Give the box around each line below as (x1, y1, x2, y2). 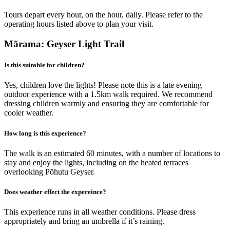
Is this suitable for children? (4, 61, 85, 69)
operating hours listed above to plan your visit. (4, 20, 154, 29)
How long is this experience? (4, 129, 86, 137)
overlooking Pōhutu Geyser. (4, 167, 95, 176)
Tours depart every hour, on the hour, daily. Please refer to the (4, 10, 203, 20)
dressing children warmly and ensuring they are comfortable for (4, 99, 209, 108)
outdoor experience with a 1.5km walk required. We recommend (4, 90, 213, 99)
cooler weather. (4, 108, 53, 118)
